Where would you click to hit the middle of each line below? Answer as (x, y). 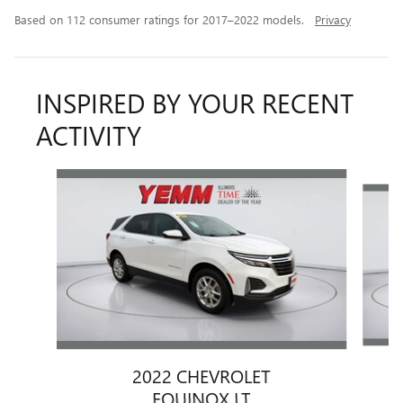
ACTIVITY (89, 135)
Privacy (333, 20)
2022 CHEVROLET (201, 376)
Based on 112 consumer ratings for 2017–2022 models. (161, 20)
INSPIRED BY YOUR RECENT (195, 103)
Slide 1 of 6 (49, 179)
